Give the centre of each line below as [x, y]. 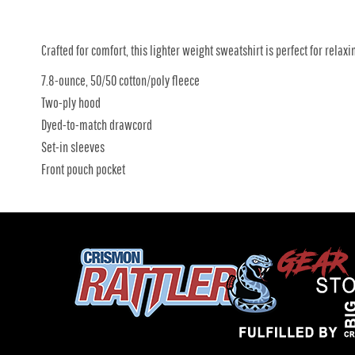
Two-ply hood [71, 103]
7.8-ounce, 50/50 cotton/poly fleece [120, 80]
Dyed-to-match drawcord [97, 125]
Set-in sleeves [73, 147]
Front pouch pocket [83, 169]
